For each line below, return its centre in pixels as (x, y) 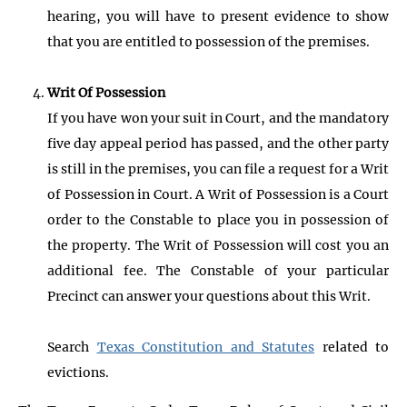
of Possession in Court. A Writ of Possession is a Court (218, 194)
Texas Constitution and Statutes (205, 347)
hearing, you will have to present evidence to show (218, 16)
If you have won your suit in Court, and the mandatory (218, 118)
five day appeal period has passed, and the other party (218, 143)
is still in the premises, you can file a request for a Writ (218, 169)
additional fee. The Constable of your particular (218, 270)
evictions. (78, 372)
